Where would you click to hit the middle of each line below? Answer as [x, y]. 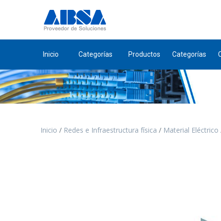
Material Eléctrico [191, 130]
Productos [145, 54]
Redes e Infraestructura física [110, 130]
